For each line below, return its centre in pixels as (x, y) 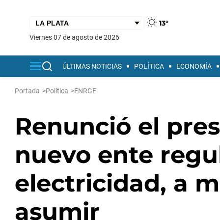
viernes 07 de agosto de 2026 (77, 37)
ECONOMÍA (194, 66)
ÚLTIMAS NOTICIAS (92, 66)
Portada (27, 91)
